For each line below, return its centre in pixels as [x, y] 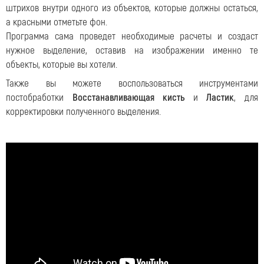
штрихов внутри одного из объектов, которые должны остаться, [132, 8]
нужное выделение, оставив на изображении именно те [132, 50]
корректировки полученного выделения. [83, 112]
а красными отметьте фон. [57, 22]
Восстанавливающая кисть [128, 98]
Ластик [220, 98]
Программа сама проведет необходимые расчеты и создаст [132, 36]
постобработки [39, 98]
